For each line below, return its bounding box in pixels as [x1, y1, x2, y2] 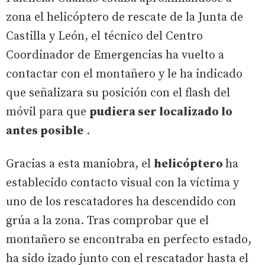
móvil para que [6, 105, 89, 120]
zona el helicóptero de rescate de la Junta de [6, 10, 243, 25]
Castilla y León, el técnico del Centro [6, 29, 203, 44]
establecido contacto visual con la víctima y [6, 176, 239, 191]
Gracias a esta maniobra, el [6, 157, 154, 172]
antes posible [6, 124, 83, 139]
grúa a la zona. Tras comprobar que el [6, 214, 209, 229]
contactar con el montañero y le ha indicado [6, 67, 243, 82]
